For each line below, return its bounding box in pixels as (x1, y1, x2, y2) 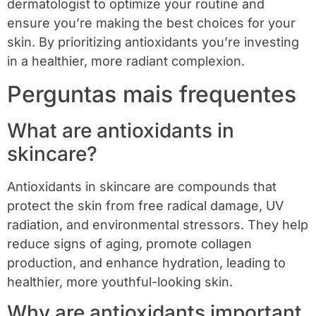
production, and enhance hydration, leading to (7, 255, 286, 270)
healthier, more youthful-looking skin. (7, 274, 233, 289)
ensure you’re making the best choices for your (7, 16, 296, 31)
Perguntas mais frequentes (7, 80, 296, 108)
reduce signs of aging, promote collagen (7, 236, 252, 251)
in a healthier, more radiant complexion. (7, 54, 245, 69)
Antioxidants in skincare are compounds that (7, 178, 276, 194)
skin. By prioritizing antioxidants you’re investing (7, 35, 299, 50)
